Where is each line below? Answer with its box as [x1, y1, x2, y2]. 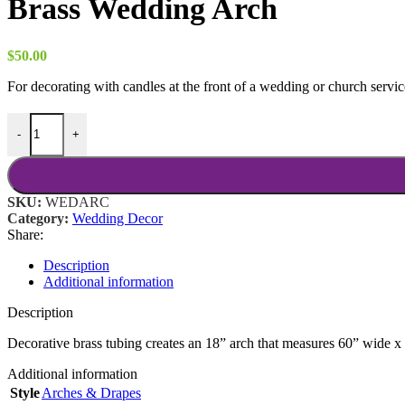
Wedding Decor [72, 210, 163, 226]
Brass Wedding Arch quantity [6, 111, 174, 127]
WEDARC [45, 193, 109, 210]
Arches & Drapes [42, 384, 141, 400]
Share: [7, 226, 43, 242]
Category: [7, 210, 69, 226]
